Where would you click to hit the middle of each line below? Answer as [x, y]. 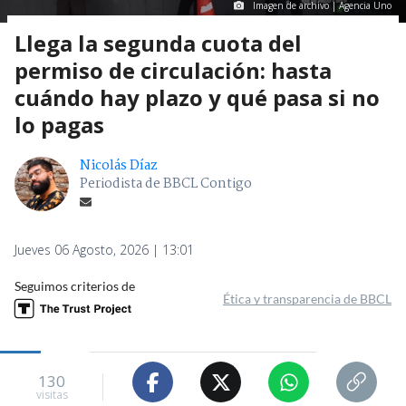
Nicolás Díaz [119, 166]
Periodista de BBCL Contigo [166, 184]
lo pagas [59, 125]
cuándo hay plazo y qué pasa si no [197, 98]
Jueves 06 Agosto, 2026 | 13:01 [104, 250]
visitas [52, 394]
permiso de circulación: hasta [173, 71]
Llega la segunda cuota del [158, 43]
